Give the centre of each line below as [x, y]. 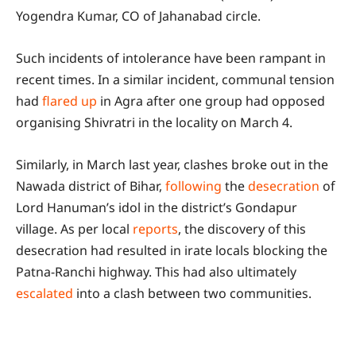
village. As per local [74, 228]
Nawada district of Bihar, [91, 186]
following [193, 186]
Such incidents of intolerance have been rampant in [171, 58]
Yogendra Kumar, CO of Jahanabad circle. [138, 15]
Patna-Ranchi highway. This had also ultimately [156, 271]
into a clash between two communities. [192, 293]
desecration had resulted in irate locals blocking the [172, 250]
